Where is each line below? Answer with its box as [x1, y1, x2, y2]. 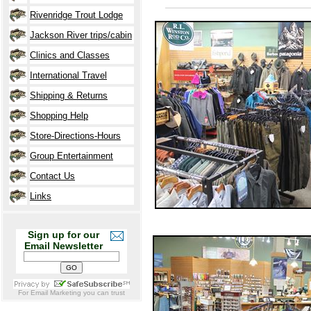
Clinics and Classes [30, 50, 110, 60]
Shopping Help [30, 110, 88, 121]
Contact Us [30, 171, 75, 181]
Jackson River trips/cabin [30, 30, 132, 40]
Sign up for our [27, 229, 99, 240]
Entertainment [54, 151, 113, 161]
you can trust [81, 289, 125, 296]
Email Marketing [31, 289, 81, 296]
